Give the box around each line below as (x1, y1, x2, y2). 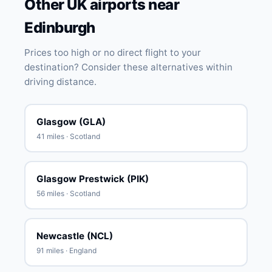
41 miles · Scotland (36, 131, 100, 141)
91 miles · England (36, 245, 97, 255)
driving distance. (24, 76, 97, 87)
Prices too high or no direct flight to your (24, 47, 201, 58)
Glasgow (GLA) (36, 115, 106, 127)
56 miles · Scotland (36, 188, 100, 198)
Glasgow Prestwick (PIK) (36, 172, 149, 185)
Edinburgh (24, 19, 95, 36)
